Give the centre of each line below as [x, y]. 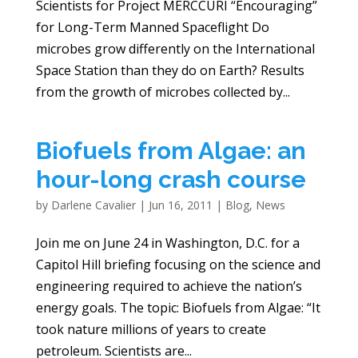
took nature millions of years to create [151, 330]
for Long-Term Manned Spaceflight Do [152, 28]
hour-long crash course [171, 180]
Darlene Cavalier [93, 205]
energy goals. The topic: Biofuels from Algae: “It [178, 308]
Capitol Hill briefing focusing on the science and [178, 265]
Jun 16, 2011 [180, 205]
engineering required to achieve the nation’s [169, 286]
